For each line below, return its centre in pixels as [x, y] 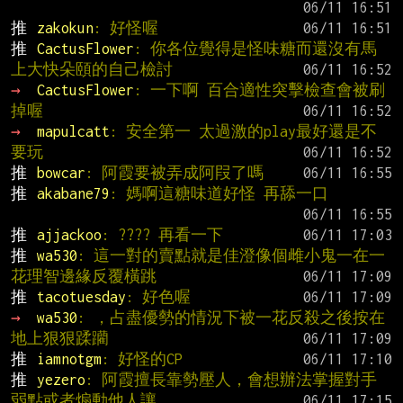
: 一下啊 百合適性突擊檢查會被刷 [259, 90]
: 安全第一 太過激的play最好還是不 [243, 131]
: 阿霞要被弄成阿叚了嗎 [174, 172]
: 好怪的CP [142, 358]
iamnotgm [69, 358]
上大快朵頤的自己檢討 [92, 69]
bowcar [61, 172]
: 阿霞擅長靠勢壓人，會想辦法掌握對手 [231, 379]
